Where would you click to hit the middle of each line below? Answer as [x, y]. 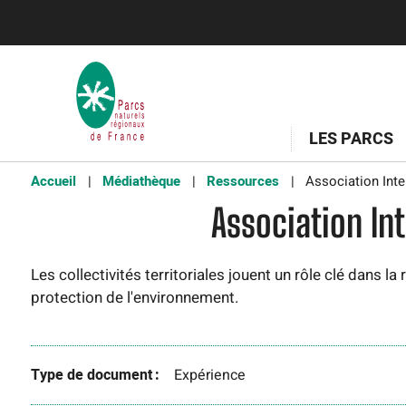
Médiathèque [141, 181]
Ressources [242, 181]
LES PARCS [351, 139]
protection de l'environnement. [136, 298]
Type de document [91, 375]
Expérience [209, 375]
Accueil [53, 181]
